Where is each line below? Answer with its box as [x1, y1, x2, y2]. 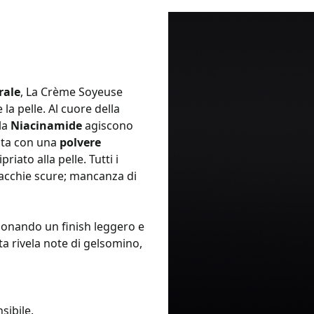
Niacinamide [11, 117, 82, 133]
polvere [60, 134, 101, 150]
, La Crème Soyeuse [20, 83, 123, 100]
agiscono [82, 117, 133, 133]
